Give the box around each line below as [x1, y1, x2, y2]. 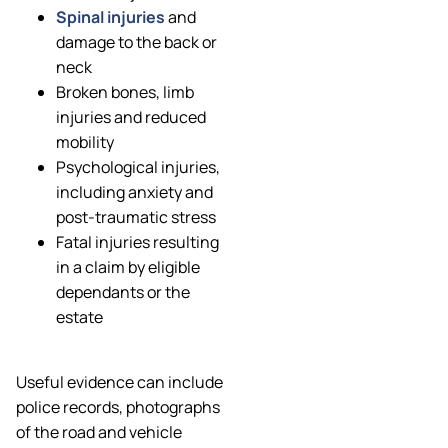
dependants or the [56, 281, 190, 304]
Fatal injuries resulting [56, 231, 219, 254]
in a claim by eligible [56, 256, 200, 279]
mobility [56, 131, 114, 154]
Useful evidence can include [16, 370, 223, 393]
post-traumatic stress [56, 206, 216, 229]
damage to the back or [56, 31, 217, 54]
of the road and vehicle [16, 420, 182, 443]
